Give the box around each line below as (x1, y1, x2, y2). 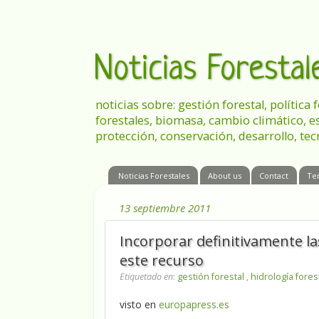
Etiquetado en (120, 271, 173, 283)
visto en (120, 298, 159, 312)
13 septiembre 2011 (119, 200, 211, 215)
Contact (259, 169, 289, 181)
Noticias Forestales (117, 169, 189, 181)
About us (207, 169, 241, 181)
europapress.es (159, 298, 229, 312)
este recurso (120, 251, 204, 271)
